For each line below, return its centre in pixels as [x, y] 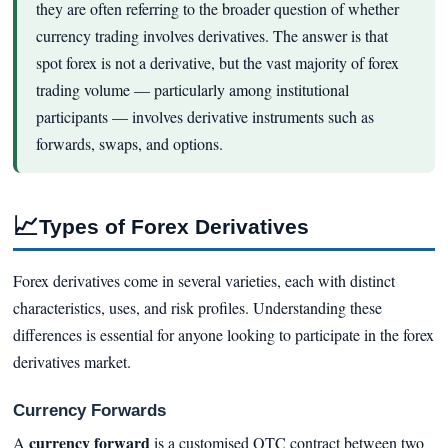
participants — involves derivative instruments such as [204, 116]
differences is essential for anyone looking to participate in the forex [223, 334]
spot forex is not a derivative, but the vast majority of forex [217, 62]
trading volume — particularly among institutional [192, 89]
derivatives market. [71, 361]
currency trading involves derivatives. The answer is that [211, 35]
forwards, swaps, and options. [129, 143]
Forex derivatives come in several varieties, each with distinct [203, 280]
